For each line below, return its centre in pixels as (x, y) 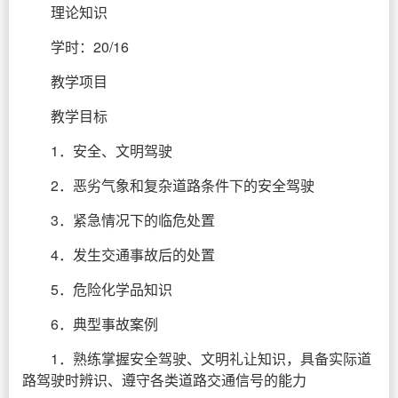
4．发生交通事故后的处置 (133, 255)
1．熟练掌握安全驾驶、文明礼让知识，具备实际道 (211, 358)
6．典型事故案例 (104, 324)
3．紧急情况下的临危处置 (133, 220)
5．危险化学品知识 (111, 289)
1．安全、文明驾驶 (111, 151)
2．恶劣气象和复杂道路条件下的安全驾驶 (183, 185)
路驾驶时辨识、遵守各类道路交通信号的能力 (164, 380)
